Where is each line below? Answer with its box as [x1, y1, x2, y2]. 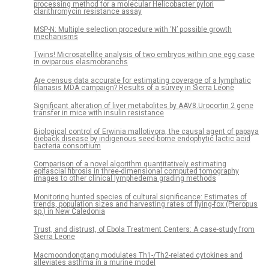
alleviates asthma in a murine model [34, 258, 156, 267]
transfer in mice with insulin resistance [34, 109, 164, 118]
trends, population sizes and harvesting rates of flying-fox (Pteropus [34, 199, 258, 208]
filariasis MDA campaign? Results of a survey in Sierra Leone [34, 83, 234, 92]
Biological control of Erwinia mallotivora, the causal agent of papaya [34, 127, 259, 136]
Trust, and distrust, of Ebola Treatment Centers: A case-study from [34, 225, 255, 234]
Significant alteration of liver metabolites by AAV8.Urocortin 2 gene [34, 101, 253, 110]
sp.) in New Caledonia [34, 207, 105, 216]
